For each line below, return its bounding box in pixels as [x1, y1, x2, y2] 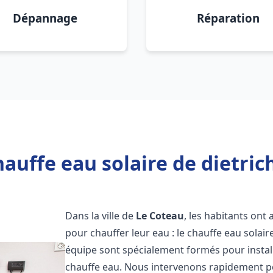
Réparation [196, 10, 260, 26]
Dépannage [13, 10, 77, 26]
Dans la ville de [65, 209, 136, 222]
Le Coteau [136, 209, 185, 222]
